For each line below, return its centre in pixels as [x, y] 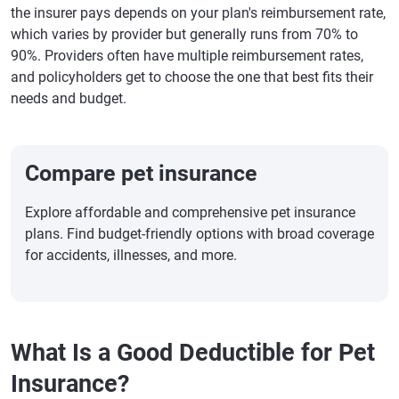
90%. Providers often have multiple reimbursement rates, [187, 56]
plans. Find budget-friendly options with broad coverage [199, 234]
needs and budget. [69, 98]
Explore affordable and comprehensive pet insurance [190, 212]
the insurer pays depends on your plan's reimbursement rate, [198, 13]
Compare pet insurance [141, 173]
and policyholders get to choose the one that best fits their [192, 77]
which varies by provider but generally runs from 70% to [184, 34]
